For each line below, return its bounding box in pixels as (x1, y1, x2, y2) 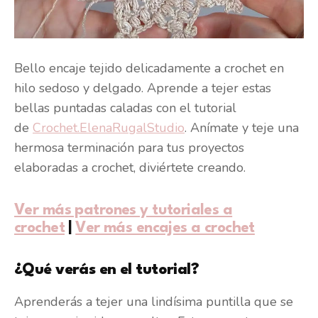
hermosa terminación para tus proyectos (14, 139, 244, 157)
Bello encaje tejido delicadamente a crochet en (14, 60, 284, 77)
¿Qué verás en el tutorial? (14, 263, 199, 278)
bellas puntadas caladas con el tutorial (14, 99, 236, 117)
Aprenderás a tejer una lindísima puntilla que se (14, 293, 293, 311)
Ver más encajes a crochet (75, 221, 255, 236)
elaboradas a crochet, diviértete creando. (14, 159, 249, 177)
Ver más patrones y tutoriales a (14, 203, 233, 219)
